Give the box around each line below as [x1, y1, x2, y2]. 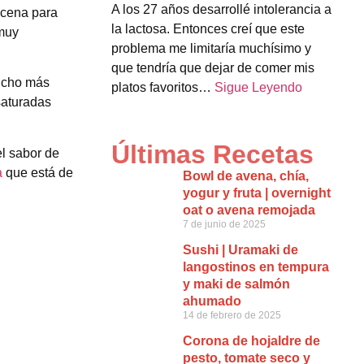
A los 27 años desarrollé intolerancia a [111, 2, 331, 16]
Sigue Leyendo [214, 80, 302, 94]
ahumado [182, 294, 241, 309]
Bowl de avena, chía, [182, 169, 309, 184]
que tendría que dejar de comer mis [111, 60, 314, 75]
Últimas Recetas [111, 140, 314, 170]
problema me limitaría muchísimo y [111, 41, 311, 55]
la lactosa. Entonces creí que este [111, 21, 305, 36]
